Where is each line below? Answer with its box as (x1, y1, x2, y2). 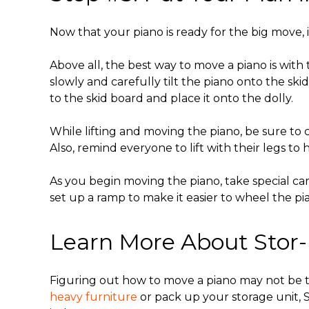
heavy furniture (50, 290, 137, 303)
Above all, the (50, 58, 128, 72)
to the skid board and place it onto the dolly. (50, 91, 296, 105)
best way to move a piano (128, 58, 267, 72)
